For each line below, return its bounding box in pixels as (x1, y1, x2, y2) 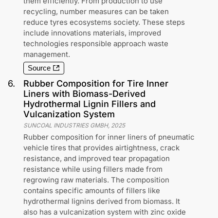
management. (23, 50, 70, 59)
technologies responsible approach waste (23, 39, 168, 48)
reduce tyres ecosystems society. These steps (23, 18, 185, 27)
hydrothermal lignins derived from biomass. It (23, 197, 180, 206)
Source (28, 64, 51, 72)
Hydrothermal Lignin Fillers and (23, 99, 156, 109)
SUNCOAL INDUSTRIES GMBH (23, 122, 108, 129)
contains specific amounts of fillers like (23, 186, 160, 195)
